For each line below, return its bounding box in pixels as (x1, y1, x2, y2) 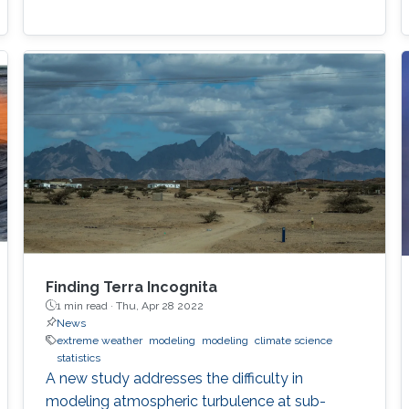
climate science (254, 333, 332, 347)
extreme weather (56, 333, 142, 347)
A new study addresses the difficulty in (45, 369, 303, 387)
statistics (56, 351, 100, 364)
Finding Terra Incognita (45, 278, 217, 296)
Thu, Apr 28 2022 (115, 299, 204, 312)
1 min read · (56, 299, 116, 312)
